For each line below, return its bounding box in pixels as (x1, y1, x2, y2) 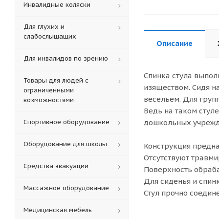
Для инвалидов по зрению (23, 54, 108, 63)
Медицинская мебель (23, 206, 92, 214)
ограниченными (23, 86, 74, 94)
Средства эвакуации (23, 162, 88, 170)
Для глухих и (23, 22, 65, 31)
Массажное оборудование (23, 184, 109, 192)
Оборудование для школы (23, 140, 107, 148)
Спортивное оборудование (23, 118, 109, 126)
